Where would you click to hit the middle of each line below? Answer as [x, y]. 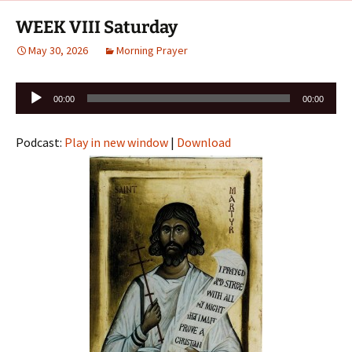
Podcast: [40, 142]
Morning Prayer [152, 50]
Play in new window [116, 142]
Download [204, 142]
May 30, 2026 [58, 50]
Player [32, 110]
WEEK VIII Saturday [97, 27]
